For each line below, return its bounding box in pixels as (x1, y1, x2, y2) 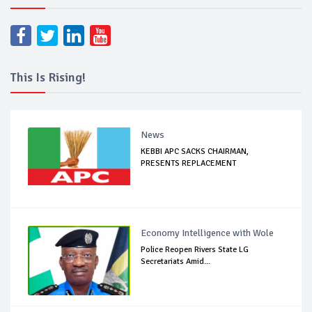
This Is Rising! (10, 69, 86, 85)
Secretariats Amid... (141, 256, 211, 267)
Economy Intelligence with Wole (141, 226, 274, 239)
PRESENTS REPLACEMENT (141, 157, 237, 169)
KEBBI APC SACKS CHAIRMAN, (141, 146, 249, 157)
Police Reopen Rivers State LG (141, 244, 249, 255)
